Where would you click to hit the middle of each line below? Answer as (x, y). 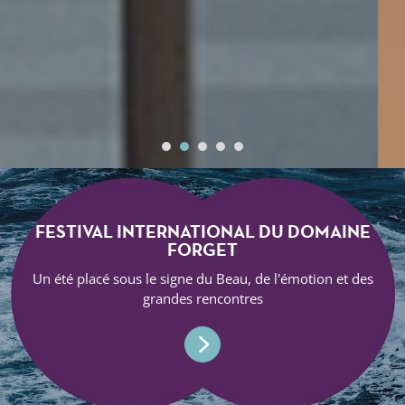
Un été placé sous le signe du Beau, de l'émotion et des (202, 278)
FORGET (202, 250)
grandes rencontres (202, 298)
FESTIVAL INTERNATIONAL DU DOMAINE (202, 231)
